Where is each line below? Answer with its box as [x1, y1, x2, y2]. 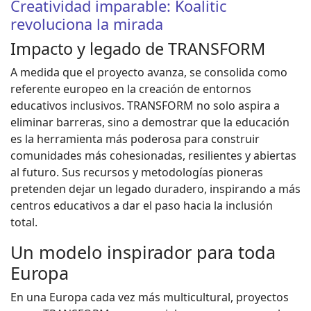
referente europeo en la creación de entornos [10, 81, 251, 96]
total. [10, 214, 37, 230]
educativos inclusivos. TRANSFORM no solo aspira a [10, 97, 280, 113]
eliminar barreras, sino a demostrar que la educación [10, 114, 289, 130]
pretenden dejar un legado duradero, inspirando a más [10, 180, 301, 196]
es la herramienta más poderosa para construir [10, 131, 260, 146]
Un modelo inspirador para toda [10, 239, 276, 264]
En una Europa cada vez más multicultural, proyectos [10, 289, 289, 305]
